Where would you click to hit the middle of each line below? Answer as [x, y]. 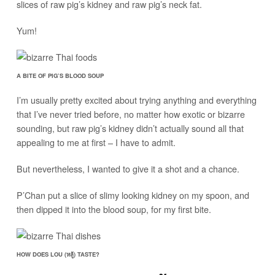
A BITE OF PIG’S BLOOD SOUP [60, 76]
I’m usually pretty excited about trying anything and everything [136, 100]
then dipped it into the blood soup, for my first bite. [114, 209]
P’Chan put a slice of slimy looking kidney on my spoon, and [133, 195]
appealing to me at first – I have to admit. [96, 142]
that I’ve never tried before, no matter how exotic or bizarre [130, 114]
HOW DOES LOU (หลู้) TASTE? [58, 254]
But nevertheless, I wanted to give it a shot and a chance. [128, 169]
